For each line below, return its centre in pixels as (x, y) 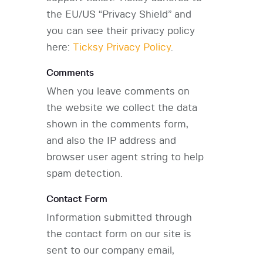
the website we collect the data (122, 108)
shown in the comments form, (117, 124)
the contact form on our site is (119, 234)
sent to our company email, (110, 251)
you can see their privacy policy (121, 31)
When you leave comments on (118, 92)
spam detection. (85, 174)
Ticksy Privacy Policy (122, 48)
